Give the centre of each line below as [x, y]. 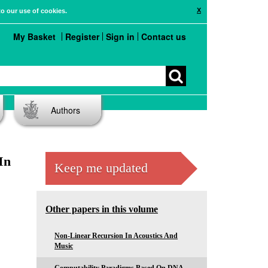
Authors [65, 110]
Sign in [120, 36]
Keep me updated [101, 168]
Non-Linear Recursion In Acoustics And [116, 236]
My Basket [34, 36]
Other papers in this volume [102, 209]
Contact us [164, 36]
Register [82, 36]
